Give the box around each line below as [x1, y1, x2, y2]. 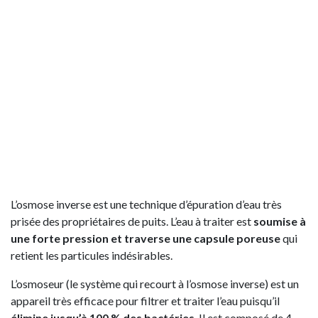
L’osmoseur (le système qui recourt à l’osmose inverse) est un [11, 276, 299, 290]
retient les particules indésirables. [11, 248, 172, 262]
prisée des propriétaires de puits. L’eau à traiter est [11, 214, 253, 228]
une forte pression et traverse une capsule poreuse [11, 231, 280, 245]
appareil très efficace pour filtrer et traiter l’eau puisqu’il [11, 293, 280, 307]
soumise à [253, 214, 306, 228]
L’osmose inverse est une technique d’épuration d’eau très [11, 197, 282, 211]
